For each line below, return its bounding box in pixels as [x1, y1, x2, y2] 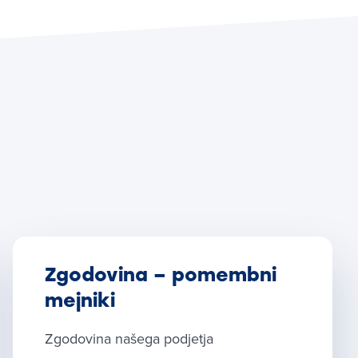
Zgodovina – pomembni [45, 263, 276, 286]
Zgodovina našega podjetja [45, 328, 213, 348]
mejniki [45, 288, 115, 312]
